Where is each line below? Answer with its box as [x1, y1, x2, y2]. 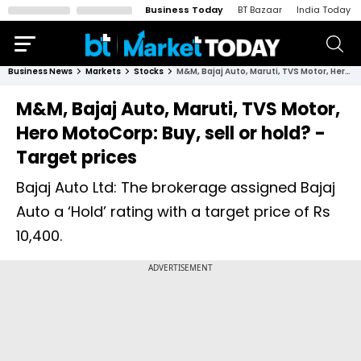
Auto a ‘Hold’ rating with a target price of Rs [16, 201, 330, 222]
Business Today [145, 3, 223, 16]
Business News [8, 65, 73, 77]
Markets [85, 65, 121, 77]
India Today [297, 3, 351, 16]
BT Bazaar [238, 3, 282, 16]
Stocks [134, 65, 164, 77]
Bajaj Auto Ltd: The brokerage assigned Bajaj [16, 177, 335, 197]
